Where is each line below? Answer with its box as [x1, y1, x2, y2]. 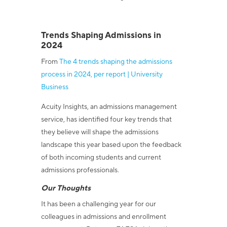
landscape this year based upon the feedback [41, 140, 181, 149]
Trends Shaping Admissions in [41, 30, 161, 41]
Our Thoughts [41, 183, 91, 193]
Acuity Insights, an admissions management [41, 102, 177, 111]
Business [41, 83, 68, 92]
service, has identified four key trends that [41, 115, 172, 124]
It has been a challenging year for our [41, 200, 156, 209]
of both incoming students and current [41, 153, 161, 162]
